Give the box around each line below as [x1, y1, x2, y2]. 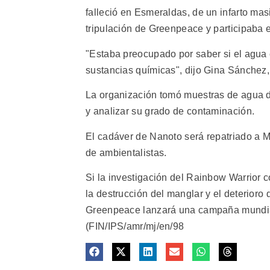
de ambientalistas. [86, 147, 167, 158]
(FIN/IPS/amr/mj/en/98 [86, 221, 184, 231]
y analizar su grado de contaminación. [86, 106, 255, 117]
